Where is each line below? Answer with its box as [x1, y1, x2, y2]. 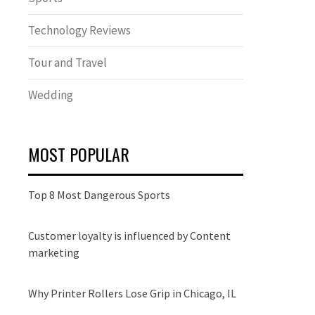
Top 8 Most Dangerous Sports [28, 188, 170, 202]
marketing [28, 245, 79, 259]
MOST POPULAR [28, 141, 129, 167]
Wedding [28, 87, 73, 103]
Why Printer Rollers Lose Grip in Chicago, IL [28, 286, 236, 300]
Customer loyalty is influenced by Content [28, 229, 231, 243]
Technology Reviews [28, 22, 131, 38]
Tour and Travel [28, 55, 107, 70]
